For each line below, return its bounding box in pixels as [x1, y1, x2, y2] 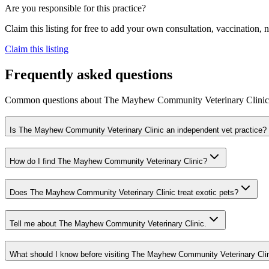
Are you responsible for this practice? [5, 2, 146, 13]
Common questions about [5, 94, 104, 105]
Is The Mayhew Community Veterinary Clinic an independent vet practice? [10, 125, 267, 135]
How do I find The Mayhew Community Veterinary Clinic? [10, 157, 207, 166]
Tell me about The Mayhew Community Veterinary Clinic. [10, 219, 207, 228]
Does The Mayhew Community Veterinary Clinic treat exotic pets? [10, 187, 238, 197]
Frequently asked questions [5, 66, 172, 82]
